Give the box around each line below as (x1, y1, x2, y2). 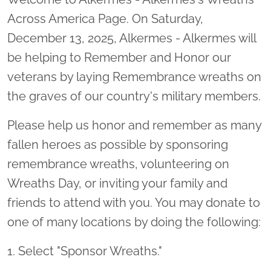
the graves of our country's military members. (7, 89, 261, 104)
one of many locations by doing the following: (7, 215, 261, 230)
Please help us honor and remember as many (7, 118, 261, 133)
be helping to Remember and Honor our (7, 50, 231, 65)
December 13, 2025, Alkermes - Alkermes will (7, 31, 256, 46)
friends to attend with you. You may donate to (7, 195, 260, 211)
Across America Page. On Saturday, (7, 11, 203, 27)
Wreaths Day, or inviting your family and (7, 176, 227, 191)
